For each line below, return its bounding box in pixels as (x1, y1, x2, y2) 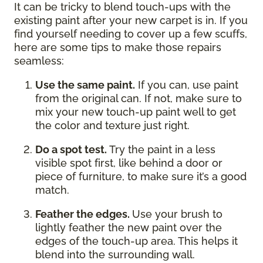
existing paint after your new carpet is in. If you (14, 14, 248, 27)
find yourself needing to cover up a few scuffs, (14, 28, 247, 41)
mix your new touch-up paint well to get (35, 106, 236, 119)
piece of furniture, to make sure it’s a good (35, 170, 247, 183)
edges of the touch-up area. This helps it (35, 235, 238, 248)
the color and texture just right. (35, 119, 193, 132)
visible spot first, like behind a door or (35, 157, 222, 170)
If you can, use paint (135, 79, 238, 92)
